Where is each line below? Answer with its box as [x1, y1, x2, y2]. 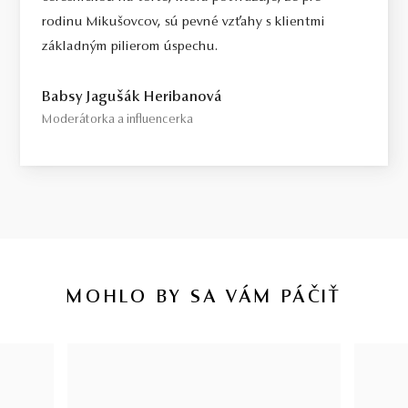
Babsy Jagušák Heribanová [42, 90, 223, 106]
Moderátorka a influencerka [42, 114, 194, 127]
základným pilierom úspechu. [42, 40, 219, 55]
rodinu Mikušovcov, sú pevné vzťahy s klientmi [42, 15, 326, 30]
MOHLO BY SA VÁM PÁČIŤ [66, 289, 342, 309]
